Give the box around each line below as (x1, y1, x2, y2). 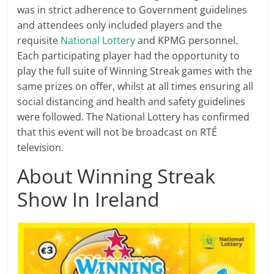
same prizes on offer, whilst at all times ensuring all (17, 80, 254, 93)
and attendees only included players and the (17, 18, 223, 32)
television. (17, 141, 64, 154)
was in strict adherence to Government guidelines (17, 3, 248, 17)
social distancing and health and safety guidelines (17, 95, 246, 108)
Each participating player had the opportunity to (17, 49, 240, 62)
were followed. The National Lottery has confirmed (17, 110, 250, 124)
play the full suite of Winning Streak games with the (17, 64, 253, 78)
